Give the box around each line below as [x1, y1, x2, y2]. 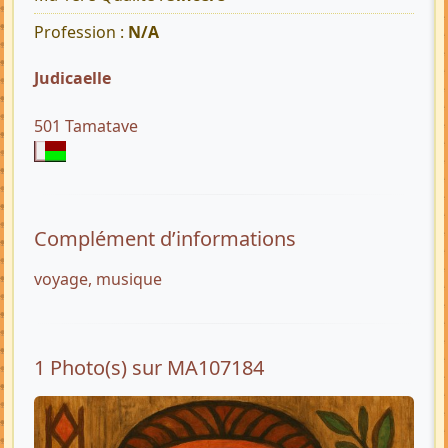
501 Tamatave [34, 115, 138, 138]
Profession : [34, 21, 128, 44]
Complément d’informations [34, 225, 296, 253]
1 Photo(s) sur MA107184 [34, 354, 264, 382]
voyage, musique [34, 268, 162, 291]
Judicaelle [34, 67, 123, 90]
